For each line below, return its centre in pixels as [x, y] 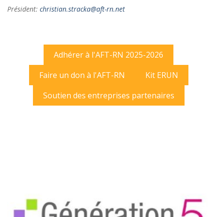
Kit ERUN [162, 75]
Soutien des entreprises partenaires [108, 96]
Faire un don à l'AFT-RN [82, 75]
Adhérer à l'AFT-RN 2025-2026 [108, 55]
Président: [23, 9]
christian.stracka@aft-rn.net [82, 9]
